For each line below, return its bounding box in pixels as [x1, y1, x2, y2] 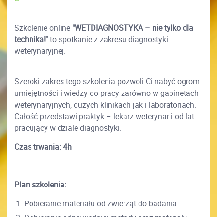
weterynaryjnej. [15, 46, 66, 57]
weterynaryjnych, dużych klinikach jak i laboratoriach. [15, 99, 196, 110]
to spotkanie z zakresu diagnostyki [48, 34, 168, 45]
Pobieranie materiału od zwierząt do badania [24, 198, 177, 209]
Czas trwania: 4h [15, 141, 72, 153]
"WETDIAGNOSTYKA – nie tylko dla [72, 22, 193, 33]
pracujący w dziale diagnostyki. [15, 123, 122, 134]
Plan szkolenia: [15, 179, 66, 190]
